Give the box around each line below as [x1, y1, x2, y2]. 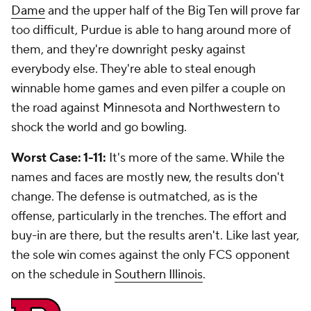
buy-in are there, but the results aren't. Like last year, [11, 228, 299, 244]
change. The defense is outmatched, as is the [11, 189, 258, 205]
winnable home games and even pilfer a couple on [11, 81, 285, 97]
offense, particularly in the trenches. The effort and [11, 208, 287, 225]
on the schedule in [11, 267, 115, 283]
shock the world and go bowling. [11, 119, 187, 136]
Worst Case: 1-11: [11, 150, 109, 167]
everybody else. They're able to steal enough [11, 61, 255, 78]
